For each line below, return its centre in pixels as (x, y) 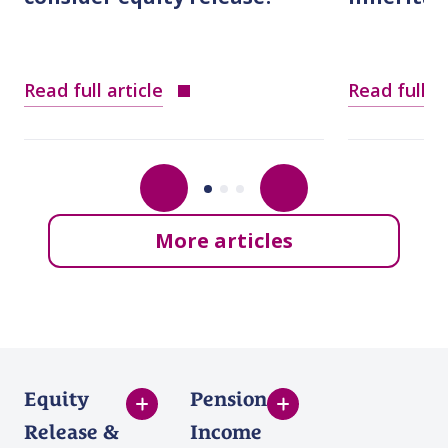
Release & (71, 432)
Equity (56, 399)
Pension (228, 399)
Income (226, 432)
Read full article (93, 90)
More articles (224, 241)
